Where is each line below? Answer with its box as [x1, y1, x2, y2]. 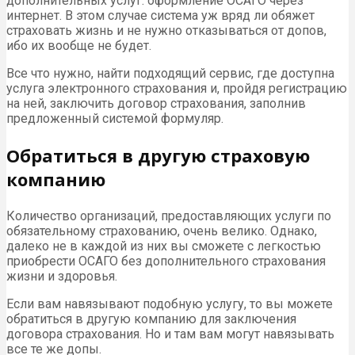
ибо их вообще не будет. [6, 38, 151, 54]
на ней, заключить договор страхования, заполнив [6, 96, 306, 112]
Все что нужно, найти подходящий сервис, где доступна [6, 66, 334, 82]
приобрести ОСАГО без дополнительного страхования [6, 254, 326, 269]
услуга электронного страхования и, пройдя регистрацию [6, 81, 347, 97]
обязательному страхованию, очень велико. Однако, [6, 223, 317, 239]
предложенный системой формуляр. [6, 111, 223, 127]
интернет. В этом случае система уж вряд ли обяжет [6, 8, 315, 24]
